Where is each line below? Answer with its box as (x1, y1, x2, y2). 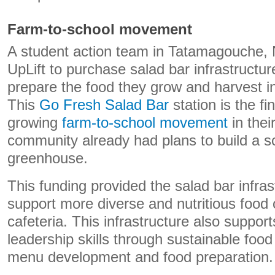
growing (7, 115, 62, 131)
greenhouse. (7, 150, 88, 166)
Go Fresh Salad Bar (39, 97, 169, 113)
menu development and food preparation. (7, 249, 273, 265)
